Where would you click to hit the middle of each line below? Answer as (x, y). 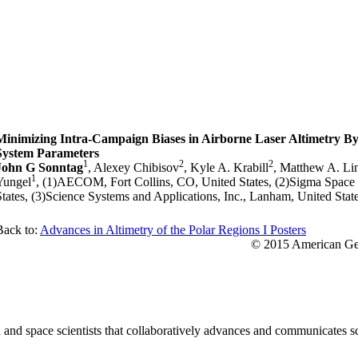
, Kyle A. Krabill (226, 168)
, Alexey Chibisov (133, 168)
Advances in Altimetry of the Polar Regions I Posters (173, 230)
